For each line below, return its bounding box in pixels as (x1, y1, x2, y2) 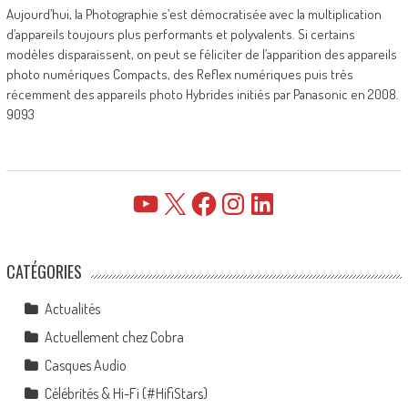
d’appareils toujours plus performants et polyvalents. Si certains (5, 25, 355, 43)
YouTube (129, 193, 176, 212)
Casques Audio (44, 355, 127, 374)
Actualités (44, 299, 100, 318)
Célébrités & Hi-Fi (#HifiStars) (44, 383, 208, 403)
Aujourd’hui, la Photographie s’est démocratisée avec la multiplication (5, 5, 382, 23)
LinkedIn (246, 193, 293, 212)
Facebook (188, 193, 241, 212)
